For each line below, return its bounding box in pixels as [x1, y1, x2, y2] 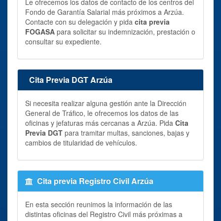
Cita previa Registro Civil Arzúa [37, 175, 153, 186]
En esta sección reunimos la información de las [25, 199, 172, 209]
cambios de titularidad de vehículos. [25, 137, 137, 147]
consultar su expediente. [25, 36, 102, 46]
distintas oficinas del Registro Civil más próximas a [25, 209, 183, 219]
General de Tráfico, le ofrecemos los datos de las [25, 108, 179, 118]
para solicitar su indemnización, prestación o [55, 26, 195, 37]
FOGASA [25, 26, 55, 37]
